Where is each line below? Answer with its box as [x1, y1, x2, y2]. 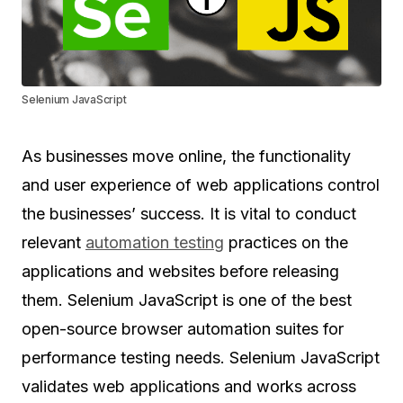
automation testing [85, 233, 224, 253]
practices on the [224, 233, 348, 253]
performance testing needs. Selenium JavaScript [22, 348, 380, 368]
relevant [22, 233, 85, 253]
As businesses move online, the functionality [22, 147, 351, 166]
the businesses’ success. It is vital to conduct [22, 204, 356, 224]
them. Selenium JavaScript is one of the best [22, 291, 352, 310]
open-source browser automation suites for [22, 319, 344, 339]
